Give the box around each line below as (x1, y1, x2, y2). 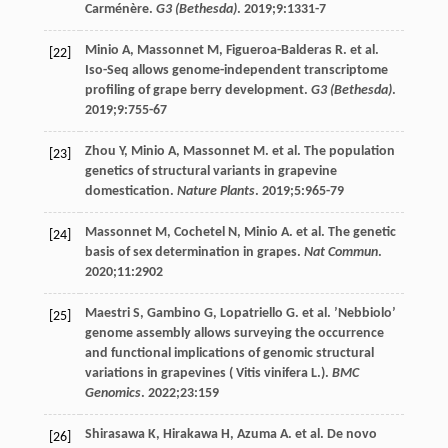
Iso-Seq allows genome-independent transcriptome (84, 62, 388, 78)
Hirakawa (162, 426, 218, 442)
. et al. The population (264, 143, 395, 159)
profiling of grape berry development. (84, 82, 311, 98)
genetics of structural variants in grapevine (84, 163, 337, 179)
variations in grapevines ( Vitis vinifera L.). (84, 365, 332, 381)
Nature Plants (176, 183, 255, 199)
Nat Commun (303, 244, 378, 260)
